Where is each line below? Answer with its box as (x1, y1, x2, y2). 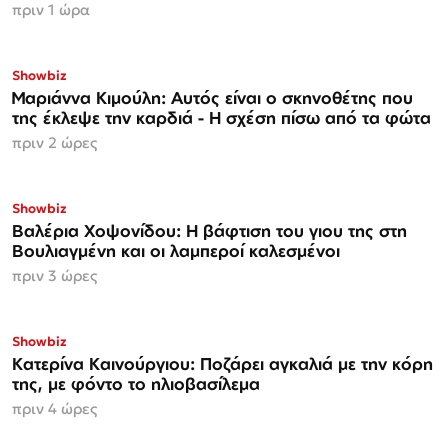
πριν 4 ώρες (12, 399, 97, 419)
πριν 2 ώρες (12, 133, 97, 153)
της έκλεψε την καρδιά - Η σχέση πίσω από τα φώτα (12, 107, 431, 129)
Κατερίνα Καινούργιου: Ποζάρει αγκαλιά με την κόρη (12, 353, 433, 375)
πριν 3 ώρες (12, 266, 97, 286)
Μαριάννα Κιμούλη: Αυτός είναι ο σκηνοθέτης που (12, 87, 413, 109)
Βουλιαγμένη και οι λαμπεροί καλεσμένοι (12, 240, 340, 262)
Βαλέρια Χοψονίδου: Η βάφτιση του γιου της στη (12, 220, 407, 242)
